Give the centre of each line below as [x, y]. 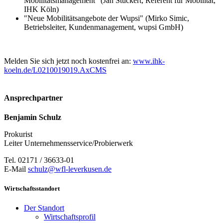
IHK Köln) [41, 9]
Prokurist [18, 134]
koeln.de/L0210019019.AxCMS [55, 70]
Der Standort [44, 208]
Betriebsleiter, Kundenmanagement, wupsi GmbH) [104, 27]
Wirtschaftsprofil [70, 217]
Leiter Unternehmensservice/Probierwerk [68, 143]
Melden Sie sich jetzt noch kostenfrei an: [68, 61]
